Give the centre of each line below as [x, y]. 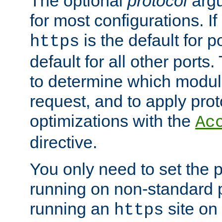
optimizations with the [112, 121]
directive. [63, 142]
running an [72, 208]
